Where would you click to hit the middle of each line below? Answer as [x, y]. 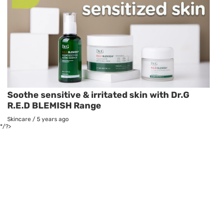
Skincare [19, 119]
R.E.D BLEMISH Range [54, 106]
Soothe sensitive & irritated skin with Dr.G [98, 95]
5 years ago [53, 119]
